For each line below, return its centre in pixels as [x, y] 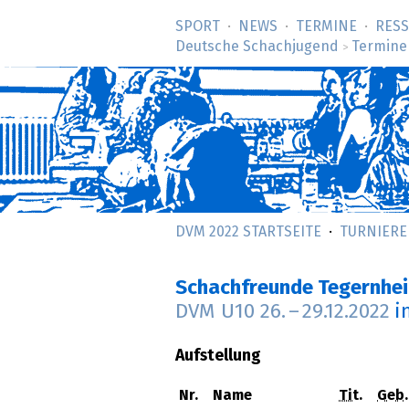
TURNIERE [373, 232]
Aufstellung [218, 357]
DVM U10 [218, 312]
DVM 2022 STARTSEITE [248, 232]
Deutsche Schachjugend [257, 47]
